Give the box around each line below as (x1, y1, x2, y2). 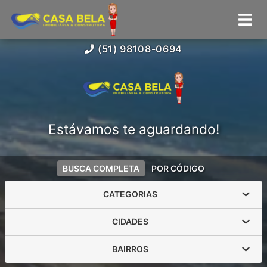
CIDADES (111, 216, 148, 226)
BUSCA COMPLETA (63, 163, 139, 173)
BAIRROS (111, 244, 148, 254)
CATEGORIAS (103, 189, 157, 199)
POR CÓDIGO (151, 163, 204, 173)
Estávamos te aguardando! (48, 120, 219, 138)
